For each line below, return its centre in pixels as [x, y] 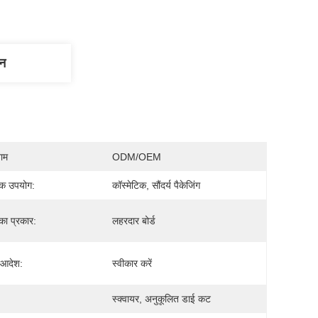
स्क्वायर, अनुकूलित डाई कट [161, 299]
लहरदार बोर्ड [134, 221]
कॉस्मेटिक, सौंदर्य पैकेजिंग [156, 185]
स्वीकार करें [132, 263]
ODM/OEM [137, 157]
